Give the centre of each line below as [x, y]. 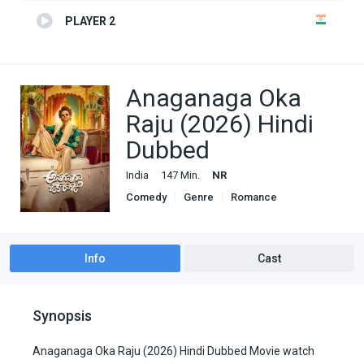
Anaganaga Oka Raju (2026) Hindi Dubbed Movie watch [173, 351]
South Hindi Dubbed [183, 208]
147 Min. [180, 175]
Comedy [146, 197]
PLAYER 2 [90, 22]
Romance [254, 197]
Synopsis [62, 315]
